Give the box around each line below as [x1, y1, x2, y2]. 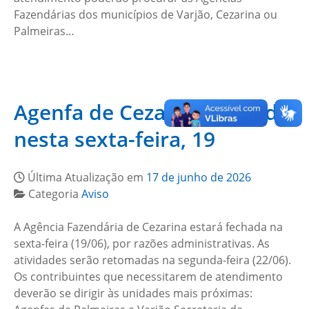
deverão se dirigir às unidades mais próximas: [14, 286, 252, 301]
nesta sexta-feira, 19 [14, 125, 215, 153]
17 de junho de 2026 [146, 170, 251, 185]
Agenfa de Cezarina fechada [14, 98, 290, 126]
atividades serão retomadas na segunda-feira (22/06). [14, 252, 291, 268]
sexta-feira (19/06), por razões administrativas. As [14, 236, 270, 251]
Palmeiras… [14, 23, 74, 39]
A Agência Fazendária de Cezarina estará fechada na [14, 219, 283, 235]
